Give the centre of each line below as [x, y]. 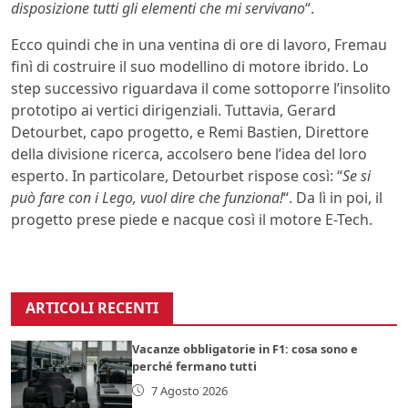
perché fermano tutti [195, 366]
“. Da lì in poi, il [333, 197]
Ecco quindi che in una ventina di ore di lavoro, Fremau [199, 44]
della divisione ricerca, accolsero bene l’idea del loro [189, 153]
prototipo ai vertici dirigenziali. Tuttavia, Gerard [173, 110]
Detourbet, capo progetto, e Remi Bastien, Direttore [190, 132]
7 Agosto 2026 [189, 390]
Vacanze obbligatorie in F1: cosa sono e [245, 348]
